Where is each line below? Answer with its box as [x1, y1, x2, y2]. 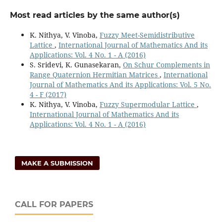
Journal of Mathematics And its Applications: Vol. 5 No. [29, 79, 211, 89]
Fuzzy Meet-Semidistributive [99, 30, 195, 40]
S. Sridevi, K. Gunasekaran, [29, 59, 123, 69]
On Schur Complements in [122, 59, 210, 69]
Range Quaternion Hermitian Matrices [29, 69, 160, 79]
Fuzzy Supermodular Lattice [99, 99, 197, 109]
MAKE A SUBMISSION [21, 159, 94, 167]
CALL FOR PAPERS [15, 199, 93, 209]
